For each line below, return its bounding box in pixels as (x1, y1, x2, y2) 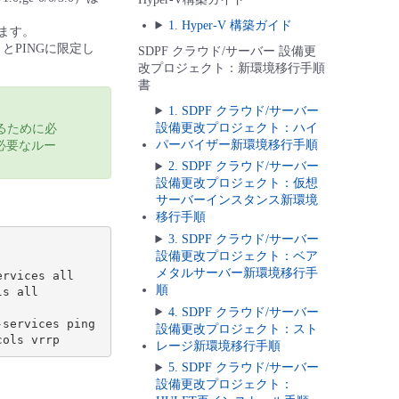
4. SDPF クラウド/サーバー (168, 305, 320, 319)
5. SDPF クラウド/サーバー (168, 361, 320, 375)
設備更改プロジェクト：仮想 (155, 176, 318, 191)
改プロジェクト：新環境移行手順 (137, 61, 325, 75)
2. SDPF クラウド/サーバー (168, 159, 320, 174)
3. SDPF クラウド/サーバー (168, 232, 320, 247)
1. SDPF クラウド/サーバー (168, 103, 320, 118)
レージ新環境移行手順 (155, 338, 281, 353)
